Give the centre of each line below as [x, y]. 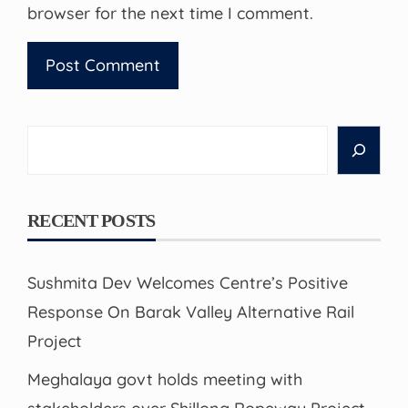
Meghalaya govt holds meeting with [165, 379]
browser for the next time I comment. [170, 13]
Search [54, 138]
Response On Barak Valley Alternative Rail [191, 311]
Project [55, 341]
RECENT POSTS [92, 220]
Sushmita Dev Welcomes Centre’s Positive [188, 282]
